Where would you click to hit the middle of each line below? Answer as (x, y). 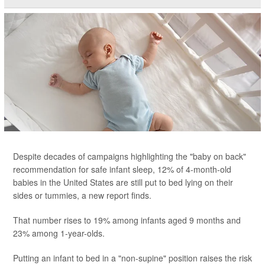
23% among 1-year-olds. (59, 233)
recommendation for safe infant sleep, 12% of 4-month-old (122, 169)
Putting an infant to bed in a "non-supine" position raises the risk (132, 258)
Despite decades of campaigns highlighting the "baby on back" (130, 156)
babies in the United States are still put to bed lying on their (123, 182)
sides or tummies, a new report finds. (82, 195)
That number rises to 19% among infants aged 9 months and (127, 220)
